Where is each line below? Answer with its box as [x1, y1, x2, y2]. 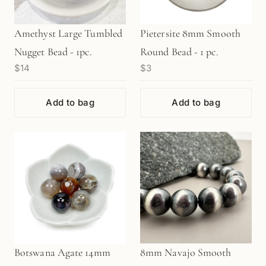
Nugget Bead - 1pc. [14, 45, 92, 58]
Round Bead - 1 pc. [140, 45, 218, 58]
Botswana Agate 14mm [14, 246, 110, 259]
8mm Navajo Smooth [140, 246, 232, 259]
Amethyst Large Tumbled [14, 27, 122, 40]
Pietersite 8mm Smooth [140, 27, 240, 40]
